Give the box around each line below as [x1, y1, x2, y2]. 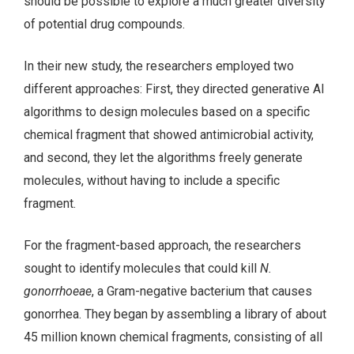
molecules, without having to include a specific [24, 172, 280, 188]
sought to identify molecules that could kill [24, 260, 260, 276]
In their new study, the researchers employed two [24, 58, 294, 73]
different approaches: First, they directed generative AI [24, 81, 325, 96]
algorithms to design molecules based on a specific [24, 104, 310, 119]
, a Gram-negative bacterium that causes [92, 283, 312, 299]
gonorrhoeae [24, 283, 92, 299]
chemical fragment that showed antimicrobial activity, [24, 126, 314, 142]
